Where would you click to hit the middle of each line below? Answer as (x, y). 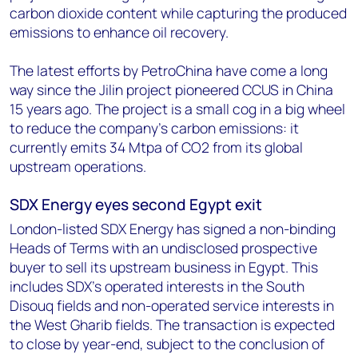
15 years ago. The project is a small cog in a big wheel (177, 109)
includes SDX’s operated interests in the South (157, 286)
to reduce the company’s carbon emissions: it (154, 128)
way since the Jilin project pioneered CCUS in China (171, 89)
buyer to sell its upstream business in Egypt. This (164, 267)
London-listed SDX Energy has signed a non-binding (173, 229)
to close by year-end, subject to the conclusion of (167, 344)
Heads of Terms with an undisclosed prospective (163, 248)
